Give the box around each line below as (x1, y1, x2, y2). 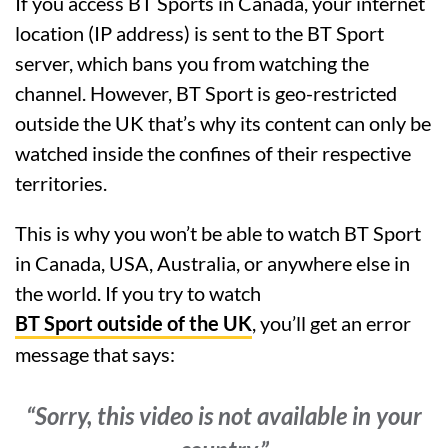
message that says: (15, 341, 175, 366)
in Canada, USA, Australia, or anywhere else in (15, 250, 410, 275)
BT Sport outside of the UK (15, 310, 252, 335)
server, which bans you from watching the (15, 50, 369, 75)
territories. (15, 170, 107, 195)
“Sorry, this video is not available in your (26, 400, 422, 430)
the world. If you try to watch (15, 280, 261, 305)
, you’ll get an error (252, 310, 411, 335)
